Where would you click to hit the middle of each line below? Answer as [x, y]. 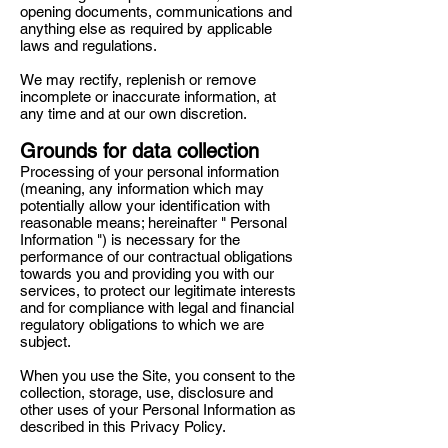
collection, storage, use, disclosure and [146, 392]
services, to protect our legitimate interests [158, 290]
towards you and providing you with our [147, 273]
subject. [45, 341]
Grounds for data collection [142, 151]
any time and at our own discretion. [133, 113]
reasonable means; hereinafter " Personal [153, 222]
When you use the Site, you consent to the [157, 375]
